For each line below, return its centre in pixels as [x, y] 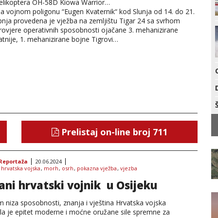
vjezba [129, 168]
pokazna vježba [97, 168]
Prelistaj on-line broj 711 [113, 132]
